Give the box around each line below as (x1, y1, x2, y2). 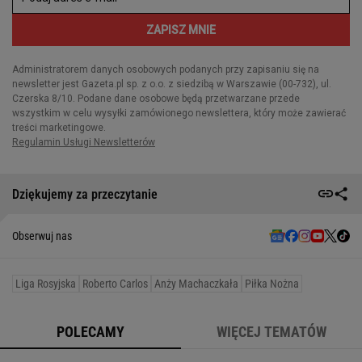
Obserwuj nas (12, 229, 72, 242)
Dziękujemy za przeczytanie (12, 186, 158, 202)
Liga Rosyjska (15, 277, 76, 290)
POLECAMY (57, 323, 124, 340)
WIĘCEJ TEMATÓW (217, 323, 326, 340)
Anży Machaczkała (154, 277, 238, 290)
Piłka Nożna (245, 277, 299, 290)
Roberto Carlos (82, 277, 148, 290)
